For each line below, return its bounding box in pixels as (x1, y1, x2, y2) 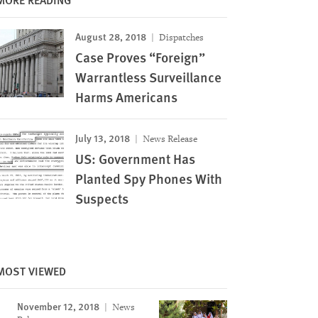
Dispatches (156, 31, 204, 43)
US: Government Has (75, 149, 195, 168)
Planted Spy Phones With (75, 169, 222, 188)
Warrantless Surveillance (75, 67, 221, 87)
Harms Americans (75, 87, 177, 106)
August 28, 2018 (75, 29, 146, 43)
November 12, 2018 (16, 299, 99, 313)
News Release (140, 133, 197, 145)
